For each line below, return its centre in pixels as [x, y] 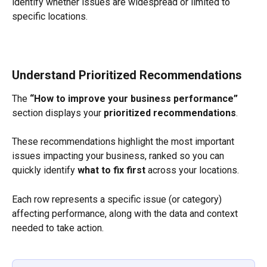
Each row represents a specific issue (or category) [118, 199]
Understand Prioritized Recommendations [127, 75]
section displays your [58, 113]
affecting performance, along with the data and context [126, 213]
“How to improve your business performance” [134, 98]
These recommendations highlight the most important [124, 142]
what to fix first [111, 170]
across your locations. [192, 170]
